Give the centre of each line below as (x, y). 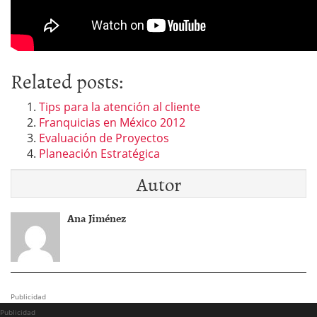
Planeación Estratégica (99, 154)
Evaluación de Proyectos (104, 138)
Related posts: (67, 81)
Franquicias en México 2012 (112, 123)
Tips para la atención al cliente (120, 107)
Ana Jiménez (97, 218)
